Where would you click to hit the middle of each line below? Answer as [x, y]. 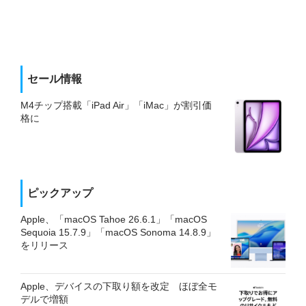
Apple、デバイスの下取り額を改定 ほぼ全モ [119, 286]
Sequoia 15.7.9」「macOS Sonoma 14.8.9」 [118, 232]
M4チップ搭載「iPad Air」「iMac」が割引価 [116, 105]
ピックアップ [60, 193]
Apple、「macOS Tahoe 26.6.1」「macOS [114, 219]
